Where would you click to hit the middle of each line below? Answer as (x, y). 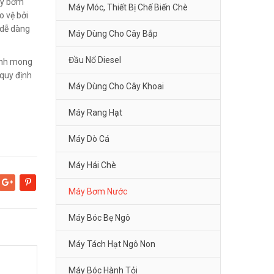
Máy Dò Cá (89, 139)
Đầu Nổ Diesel (95, 60)
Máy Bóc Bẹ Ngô (99, 218)
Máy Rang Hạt (95, 113)
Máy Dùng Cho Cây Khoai (116, 87)
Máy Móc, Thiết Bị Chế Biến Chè (128, 8)
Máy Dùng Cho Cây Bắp (113, 34)
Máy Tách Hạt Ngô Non (112, 244)
